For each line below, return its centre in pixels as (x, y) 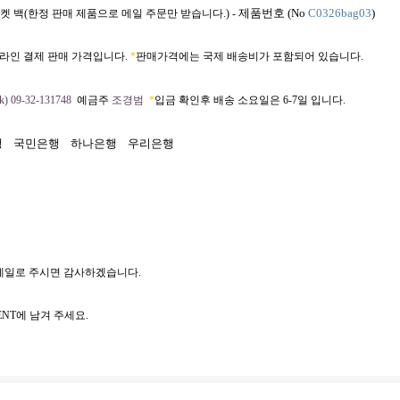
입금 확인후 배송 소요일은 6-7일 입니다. (250, 100)
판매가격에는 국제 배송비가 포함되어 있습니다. (250, 56)
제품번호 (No (273, 13)
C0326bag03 (340, 13)
